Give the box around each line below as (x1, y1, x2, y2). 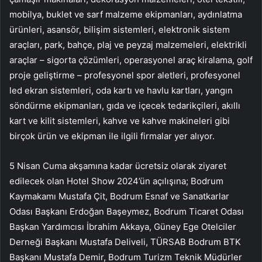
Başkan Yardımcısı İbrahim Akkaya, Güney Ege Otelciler (9, 221, 236, 233)
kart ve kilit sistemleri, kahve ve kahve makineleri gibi (9, 115, 230, 127)
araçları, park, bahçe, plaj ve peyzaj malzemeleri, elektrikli (9, 39, 247, 51)
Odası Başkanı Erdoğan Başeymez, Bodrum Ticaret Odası (9, 206, 244, 218)
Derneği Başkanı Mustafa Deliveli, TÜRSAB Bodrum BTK (9, 236, 241, 248)
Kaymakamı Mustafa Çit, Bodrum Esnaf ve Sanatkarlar (9, 191, 229, 202)
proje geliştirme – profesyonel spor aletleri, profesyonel (9, 70, 240, 81)
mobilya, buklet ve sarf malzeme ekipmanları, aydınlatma (9, 9, 242, 20)
